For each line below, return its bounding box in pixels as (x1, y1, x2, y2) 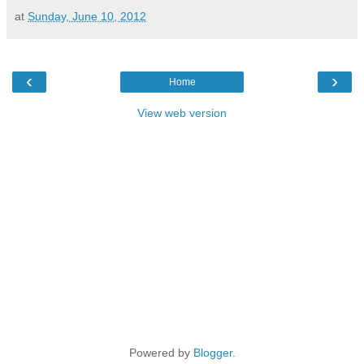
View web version (137, 106, 227, 119)
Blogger (193, 345, 232, 359)
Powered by (128, 345, 193, 359)
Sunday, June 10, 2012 (28, 9, 146, 23)
